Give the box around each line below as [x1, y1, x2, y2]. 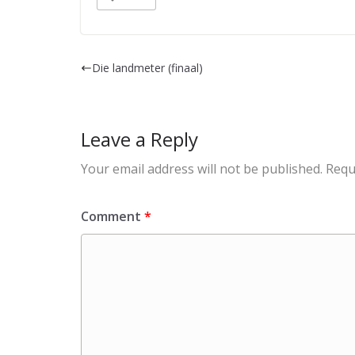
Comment [81, 207, 144, 225]
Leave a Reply [81, 125, 198, 152]
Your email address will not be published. [81, 159, 323, 177]
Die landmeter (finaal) [92, 60, 203, 75]
